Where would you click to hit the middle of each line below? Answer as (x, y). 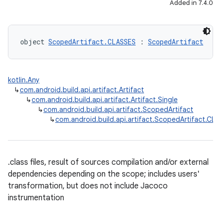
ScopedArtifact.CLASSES (92, 42)
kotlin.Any (24, 80)
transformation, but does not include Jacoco (88, 186)
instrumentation (36, 198)
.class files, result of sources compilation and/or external (108, 162)
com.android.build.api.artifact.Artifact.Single (105, 100)
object (34, 42)
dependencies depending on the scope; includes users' (104, 174)
